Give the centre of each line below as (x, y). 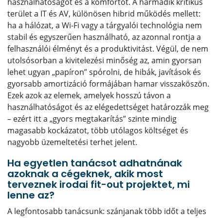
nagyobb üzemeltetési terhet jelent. (72, 142)
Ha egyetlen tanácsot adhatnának (95, 163)
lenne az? (31, 195)
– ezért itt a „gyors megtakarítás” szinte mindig (92, 119)
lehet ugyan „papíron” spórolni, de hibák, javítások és (104, 72)
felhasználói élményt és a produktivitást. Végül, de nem (108, 49)
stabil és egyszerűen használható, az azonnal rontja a (104, 37)
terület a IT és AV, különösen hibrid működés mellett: (104, 14)
